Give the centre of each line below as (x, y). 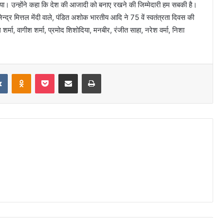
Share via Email (85, 73)
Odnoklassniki (52, 73)
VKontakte (23, 73)
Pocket (64, 73)
